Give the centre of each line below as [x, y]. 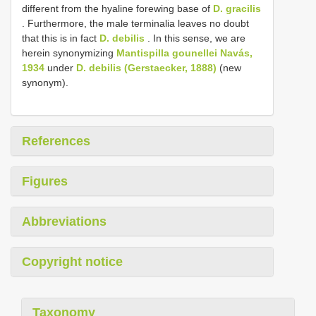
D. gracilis [237, 8]
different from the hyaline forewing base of [117, 8]
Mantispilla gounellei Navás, [184, 53]
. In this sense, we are [195, 38]
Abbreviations [64, 221]
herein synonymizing [69, 53]
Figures [45, 181]
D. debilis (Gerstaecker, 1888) [146, 67]
